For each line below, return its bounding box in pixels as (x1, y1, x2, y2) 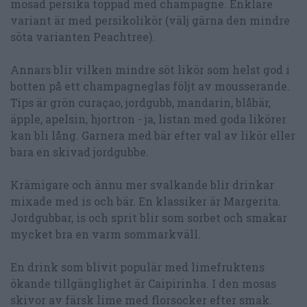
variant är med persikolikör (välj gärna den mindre (10, 13, 290, 28)
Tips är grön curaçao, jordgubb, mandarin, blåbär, (10, 95, 271, 110)
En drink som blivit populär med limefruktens (10, 260, 265, 275)
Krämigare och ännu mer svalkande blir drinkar (10, 177, 274, 193)
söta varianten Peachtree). (10, 29, 155, 45)
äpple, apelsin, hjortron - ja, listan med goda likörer (10, 112, 286, 127)
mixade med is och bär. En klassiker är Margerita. (10, 194, 281, 209)
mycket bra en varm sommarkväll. (10, 227, 201, 242)
